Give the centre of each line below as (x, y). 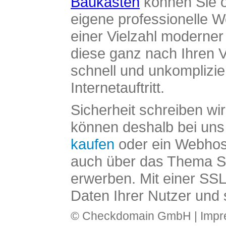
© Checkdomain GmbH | (135, 216)
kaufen (93, 144)
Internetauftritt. (118, 88)
